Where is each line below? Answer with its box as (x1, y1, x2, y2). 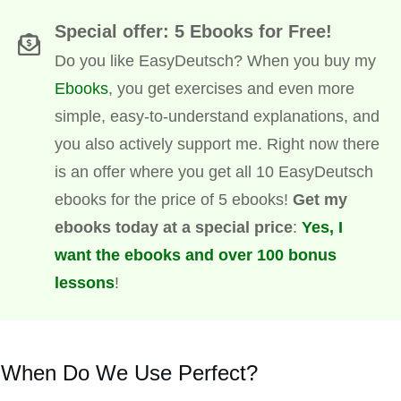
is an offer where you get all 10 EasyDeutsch (55, 163, 373, 182)
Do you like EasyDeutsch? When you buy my (55, 52, 376, 71)
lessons (55, 274, 115, 293)
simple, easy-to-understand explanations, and (55, 107, 380, 126)
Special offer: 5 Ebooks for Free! (55, 21, 332, 42)
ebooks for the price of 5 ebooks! (55, 191, 293, 209)
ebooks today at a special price (55, 218, 293, 237)
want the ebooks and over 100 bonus (55, 246, 337, 265)
